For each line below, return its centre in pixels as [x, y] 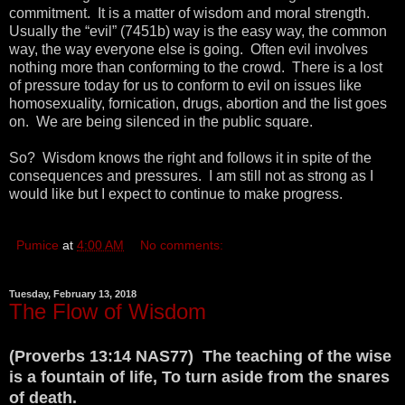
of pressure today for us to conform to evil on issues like [185, 85]
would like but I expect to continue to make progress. [176, 193]
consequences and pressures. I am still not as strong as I [191, 175]
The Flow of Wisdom [108, 311]
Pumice [38, 245]
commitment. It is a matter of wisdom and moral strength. [191, 13]
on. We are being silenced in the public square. [161, 121]
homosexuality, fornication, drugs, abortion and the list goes [198, 103]
